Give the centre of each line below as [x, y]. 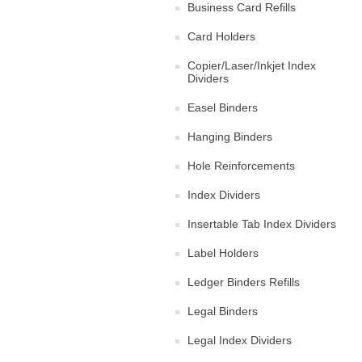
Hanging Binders [230, 136]
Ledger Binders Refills [244, 282]
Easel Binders [223, 107]
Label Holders [223, 253]
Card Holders [221, 36]
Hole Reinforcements [241, 165]
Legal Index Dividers [240, 340]
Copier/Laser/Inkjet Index [252, 65]
